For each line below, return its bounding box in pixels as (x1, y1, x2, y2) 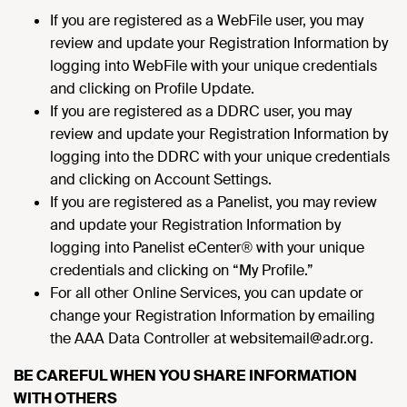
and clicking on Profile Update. (50, 79, 262, 98)
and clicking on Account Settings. (50, 170, 272, 189)
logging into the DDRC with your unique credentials (50, 147, 390, 166)
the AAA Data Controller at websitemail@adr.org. (50, 329, 373, 348)
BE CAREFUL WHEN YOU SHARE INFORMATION (14, 366, 357, 385)
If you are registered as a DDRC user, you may (50, 102, 352, 121)
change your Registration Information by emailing (50, 306, 375, 325)
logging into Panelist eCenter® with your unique (50, 238, 364, 257)
